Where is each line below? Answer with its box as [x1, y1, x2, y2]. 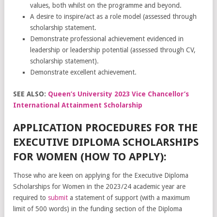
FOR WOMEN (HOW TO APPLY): [13, 151, 167, 163]
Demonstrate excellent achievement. [30, 68, 137, 77]
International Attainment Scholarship [13, 101, 142, 109]
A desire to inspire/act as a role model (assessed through [30, 13, 197, 21]
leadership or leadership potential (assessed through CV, [30, 46, 196, 54]
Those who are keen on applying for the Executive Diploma [13, 171, 188, 180]
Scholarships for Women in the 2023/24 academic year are [13, 183, 186, 191]
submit [48, 194, 68, 202]
